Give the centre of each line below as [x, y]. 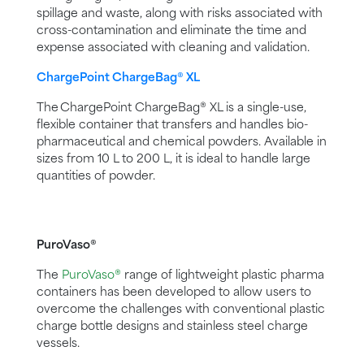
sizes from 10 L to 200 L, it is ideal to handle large [173, 160]
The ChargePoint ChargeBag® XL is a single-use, [171, 108]
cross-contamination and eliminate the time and [171, 31]
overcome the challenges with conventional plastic [181, 310]
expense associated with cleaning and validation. [173, 48]
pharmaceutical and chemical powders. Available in [182, 143]
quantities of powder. [96, 177]
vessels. [58, 344]
